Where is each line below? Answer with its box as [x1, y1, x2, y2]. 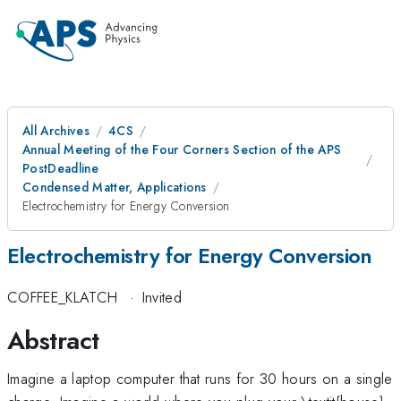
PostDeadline [22, 159, 98, 177]
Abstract [7, 321, 99, 359]
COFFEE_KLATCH [7, 286, 118, 309]
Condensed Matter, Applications [22, 178, 207, 196]
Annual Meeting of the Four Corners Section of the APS [22, 141, 342, 158]
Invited [141, 286, 182, 309]
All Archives [22, 122, 90, 140]
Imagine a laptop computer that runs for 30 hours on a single [7, 367, 393, 389]
